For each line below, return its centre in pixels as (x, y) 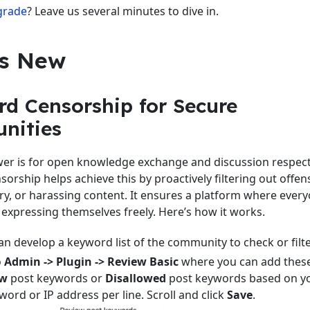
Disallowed (136, 278)
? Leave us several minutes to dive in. (123, 11)
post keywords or (56, 278)
